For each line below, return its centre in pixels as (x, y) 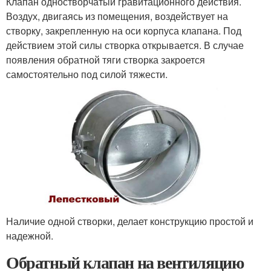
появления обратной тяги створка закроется (106, 59)
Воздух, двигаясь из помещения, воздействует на (117, 16)
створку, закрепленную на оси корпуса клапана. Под (124, 30)
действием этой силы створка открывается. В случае (125, 45)
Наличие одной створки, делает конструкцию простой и (130, 221)
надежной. (30, 236)
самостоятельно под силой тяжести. (87, 74)
